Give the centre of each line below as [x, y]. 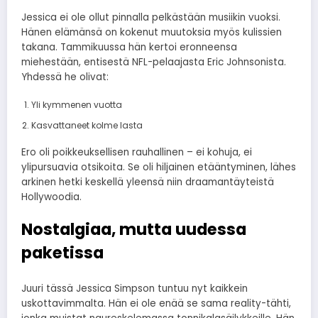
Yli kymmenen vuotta [76, 104]
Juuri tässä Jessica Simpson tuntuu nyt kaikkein [135, 288]
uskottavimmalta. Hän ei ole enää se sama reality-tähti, [156, 303]
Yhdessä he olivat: [65, 77]
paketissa [62, 253]
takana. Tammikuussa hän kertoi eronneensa [129, 47]
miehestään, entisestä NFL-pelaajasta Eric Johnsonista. [154, 62]
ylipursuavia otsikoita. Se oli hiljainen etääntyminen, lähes [159, 167]
